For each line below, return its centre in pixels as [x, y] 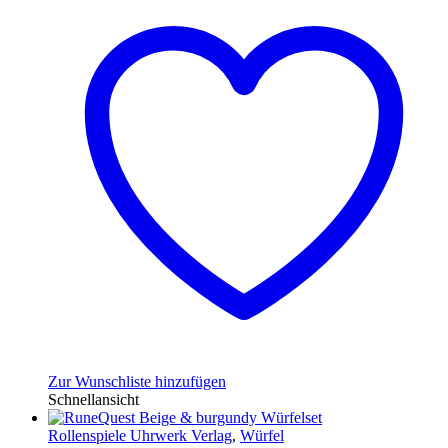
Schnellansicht [93, 400]
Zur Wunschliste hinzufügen [137, 382]
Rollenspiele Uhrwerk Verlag [140, 436]
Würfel [262, 436]
